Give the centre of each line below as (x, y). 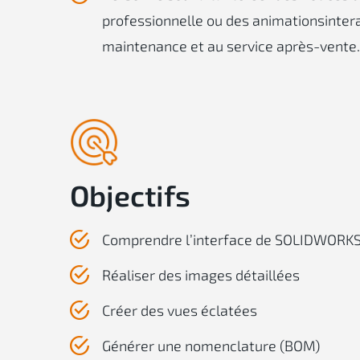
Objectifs (130, 195)
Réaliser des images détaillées (201, 275)
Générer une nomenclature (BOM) (211, 346)
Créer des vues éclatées (180, 310)
